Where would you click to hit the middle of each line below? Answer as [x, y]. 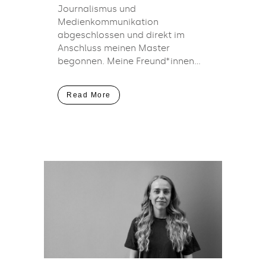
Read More [89, 95]
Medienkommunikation [108, 22]
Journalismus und [97, 9]
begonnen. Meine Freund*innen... [129, 61]
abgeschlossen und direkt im [121, 35]
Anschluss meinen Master [114, 48]
